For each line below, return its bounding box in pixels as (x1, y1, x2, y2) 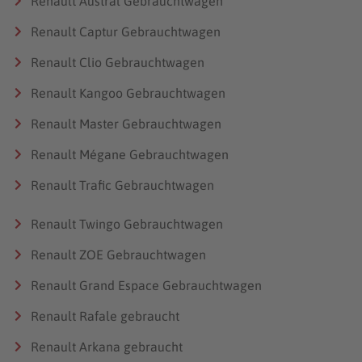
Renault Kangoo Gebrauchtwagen (31, 85, 225, 100)
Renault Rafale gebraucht (31, 308, 179, 323)
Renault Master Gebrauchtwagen (31, 116, 221, 131)
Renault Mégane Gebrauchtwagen (31, 146, 229, 162)
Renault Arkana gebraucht (31, 339, 183, 354)
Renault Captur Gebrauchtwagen (31, 23, 221, 39)
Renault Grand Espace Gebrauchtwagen (31, 277, 262, 293)
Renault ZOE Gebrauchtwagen (31, 246, 206, 262)
